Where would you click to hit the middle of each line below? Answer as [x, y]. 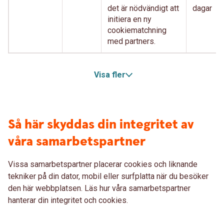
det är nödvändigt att [143, 8]
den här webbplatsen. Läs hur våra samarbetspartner [99, 188]
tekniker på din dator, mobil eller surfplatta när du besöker [108, 176]
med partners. [131, 41]
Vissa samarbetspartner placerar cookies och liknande [103, 164]
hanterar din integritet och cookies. [68, 200]
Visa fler [109, 75]
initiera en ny [129, 19]
